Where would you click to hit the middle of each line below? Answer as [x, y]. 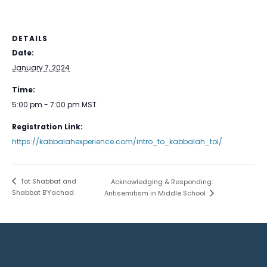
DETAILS [30, 38]
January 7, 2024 [41, 67]
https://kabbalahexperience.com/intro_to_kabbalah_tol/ [117, 141]
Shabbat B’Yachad [43, 192]
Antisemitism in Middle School [156, 193]
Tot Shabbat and [47, 181]
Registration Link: [47, 126]
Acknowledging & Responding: [162, 181]
